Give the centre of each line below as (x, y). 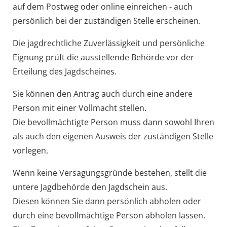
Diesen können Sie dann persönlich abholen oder (107, 201)
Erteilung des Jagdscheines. (64, 71)
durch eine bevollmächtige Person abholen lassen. (109, 215)
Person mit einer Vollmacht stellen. (79, 108)
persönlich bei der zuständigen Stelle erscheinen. (106, 21)
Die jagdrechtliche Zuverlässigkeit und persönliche (108, 43)
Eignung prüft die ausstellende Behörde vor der (103, 57)
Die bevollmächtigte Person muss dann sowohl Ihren (113, 122)
